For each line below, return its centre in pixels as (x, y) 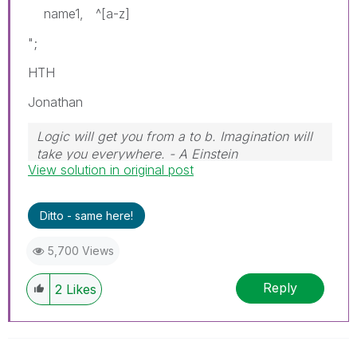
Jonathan (55, 102)
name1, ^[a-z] (79, 13)
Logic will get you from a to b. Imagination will (175, 136)
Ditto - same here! (86, 215)
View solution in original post (111, 169)
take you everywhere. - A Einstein (137, 153)
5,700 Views (81, 250)
